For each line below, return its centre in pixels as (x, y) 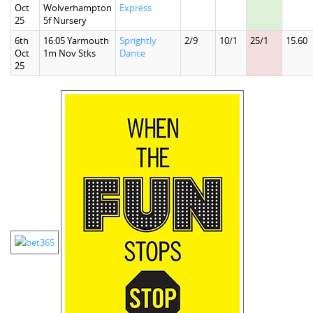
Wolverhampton (78, 8)
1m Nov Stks (70, 53)
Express (136, 8)
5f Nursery (65, 20)
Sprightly (138, 41)
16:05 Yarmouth (76, 41)
